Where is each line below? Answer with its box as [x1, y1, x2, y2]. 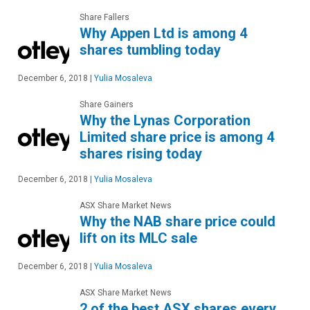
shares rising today [80, 145, 202, 163]
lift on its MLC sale [80, 230, 197, 247]
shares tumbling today [80, 42, 221, 59]
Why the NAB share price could [80, 213, 275, 230]
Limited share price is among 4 [80, 129, 274, 146]
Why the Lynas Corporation [80, 112, 250, 129]
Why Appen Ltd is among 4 [80, 25, 247, 42]
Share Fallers [80, 12, 129, 23]
